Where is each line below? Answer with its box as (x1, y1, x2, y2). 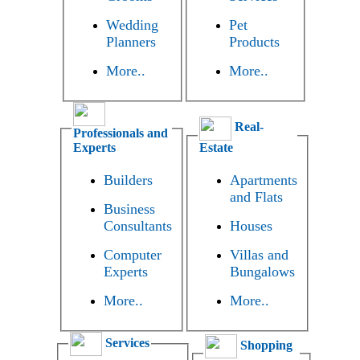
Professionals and (72, 125, 168, 140)
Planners (106, 33, 157, 50)
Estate (198, 140, 233, 154)
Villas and (229, 247, 288, 264)
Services (101, 336, 149, 350)
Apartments (229, 172, 297, 189)
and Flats (229, 189, 283, 206)
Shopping (236, 338, 292, 353)
